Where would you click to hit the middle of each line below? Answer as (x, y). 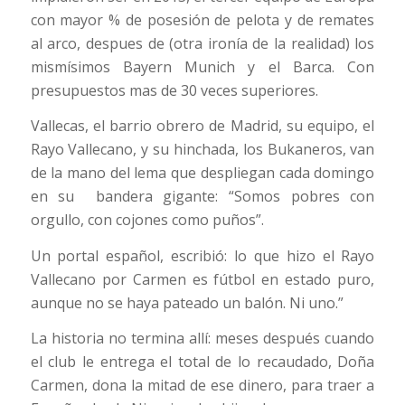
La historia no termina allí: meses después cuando (202, 339)
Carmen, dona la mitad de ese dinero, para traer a (202, 386)
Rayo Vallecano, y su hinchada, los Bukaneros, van (202, 150)
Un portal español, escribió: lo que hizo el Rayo (202, 255)
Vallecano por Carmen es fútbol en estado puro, (202, 279)
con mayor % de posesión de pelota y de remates (202, 19)
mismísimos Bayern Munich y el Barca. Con (202, 66)
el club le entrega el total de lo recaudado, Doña (202, 362)
